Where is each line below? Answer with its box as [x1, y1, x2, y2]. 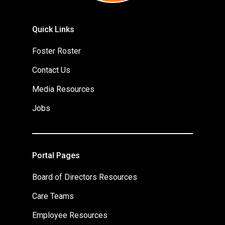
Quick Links [32, 25, 74, 34]
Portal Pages [32, 151, 80, 160]
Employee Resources [32, 210, 107, 220]
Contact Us [32, 65, 70, 75]
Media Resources [32, 84, 94, 94]
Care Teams [32, 191, 74, 201]
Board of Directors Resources [32, 172, 137, 182]
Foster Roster [32, 46, 81, 56]
